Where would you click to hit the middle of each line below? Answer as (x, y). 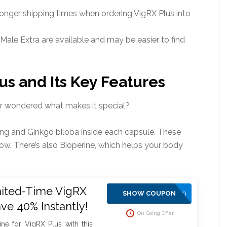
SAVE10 (174, 194)
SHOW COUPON (149, 193)
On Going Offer (155, 213)
